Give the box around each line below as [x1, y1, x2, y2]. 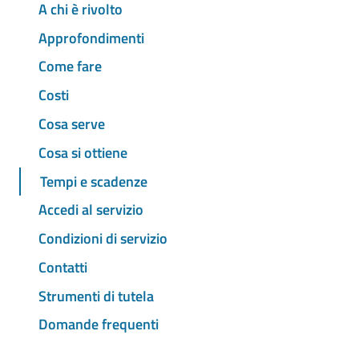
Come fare [38, 55, 102, 78]
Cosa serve [38, 113, 105, 135]
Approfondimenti [38, 26, 144, 49]
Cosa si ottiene [38, 141, 127, 163]
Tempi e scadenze [40, 170, 147, 192]
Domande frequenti [38, 313, 159, 336]
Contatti [38, 256, 87, 278]
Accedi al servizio [38, 199, 143, 221]
